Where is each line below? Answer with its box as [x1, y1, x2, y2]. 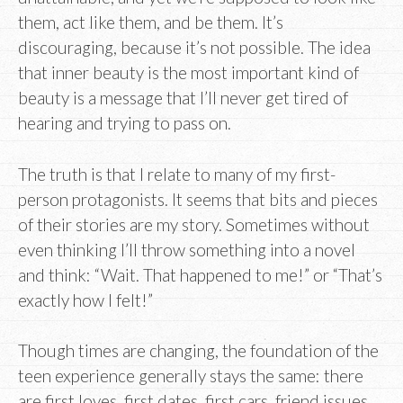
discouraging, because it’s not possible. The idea [18, 37, 371, 58]
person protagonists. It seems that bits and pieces [18, 188, 378, 210]
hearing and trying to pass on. [18, 112, 231, 134]
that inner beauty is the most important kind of [18, 62, 359, 84]
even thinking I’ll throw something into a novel [18, 238, 355, 260]
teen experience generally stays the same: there [18, 365, 363, 387]
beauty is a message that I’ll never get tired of [18, 87, 348, 109]
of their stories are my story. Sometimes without [18, 213, 370, 235]
